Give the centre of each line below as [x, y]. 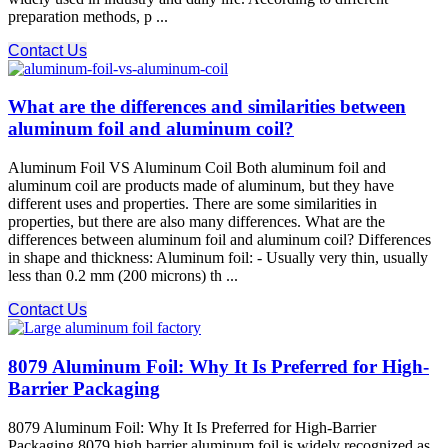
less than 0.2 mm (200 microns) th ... [123, 276]
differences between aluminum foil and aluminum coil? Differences [219, 240]
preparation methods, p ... [88, 16]
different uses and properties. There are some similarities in [192, 204]
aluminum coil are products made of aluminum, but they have [201, 186]
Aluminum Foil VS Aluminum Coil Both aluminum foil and [197, 168]
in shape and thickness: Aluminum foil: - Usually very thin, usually [218, 258]
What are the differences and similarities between [207, 107]
